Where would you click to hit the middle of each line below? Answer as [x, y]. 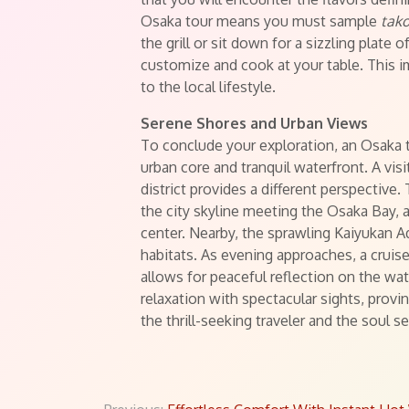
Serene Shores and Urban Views [254, 123]
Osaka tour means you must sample [261, 21]
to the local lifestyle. [208, 87]
